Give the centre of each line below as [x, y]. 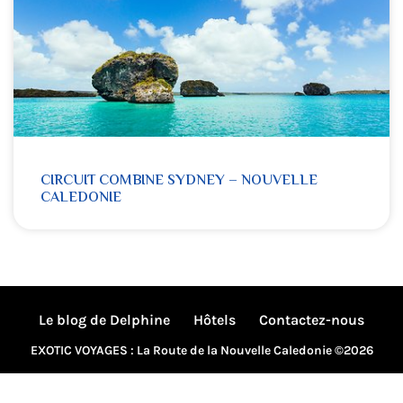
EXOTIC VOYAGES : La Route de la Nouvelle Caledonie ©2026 [201, 350]
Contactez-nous [312, 320]
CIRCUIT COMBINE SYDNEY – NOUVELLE [179, 181]
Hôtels [215, 320]
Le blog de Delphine [104, 320]
